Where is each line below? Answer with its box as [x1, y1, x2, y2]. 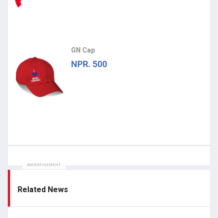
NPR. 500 [71, 59, 107, 70]
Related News [18, 185, 68, 195]
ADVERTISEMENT [27, 163, 61, 167]
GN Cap [71, 46, 95, 54]
